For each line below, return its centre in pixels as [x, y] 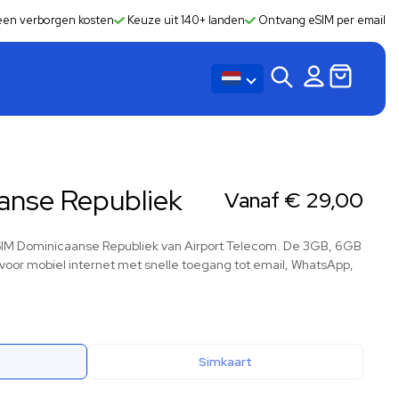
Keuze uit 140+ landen [185, 20]
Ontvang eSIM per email [321, 20]
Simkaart [226, 362]
